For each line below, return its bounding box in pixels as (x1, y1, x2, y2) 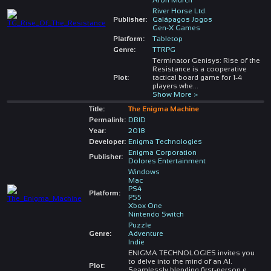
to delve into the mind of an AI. (128, 256, 232, 266)
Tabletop (152, 34, 183, 43)
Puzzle (128, 220, 151, 229)
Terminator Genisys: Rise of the (152, 56, 260, 65)
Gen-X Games (152, 23, 200, 32)
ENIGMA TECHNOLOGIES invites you (128, 248, 255, 257)
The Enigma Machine (128, 104, 199, 113)
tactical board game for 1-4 (152, 73, 242, 82)
